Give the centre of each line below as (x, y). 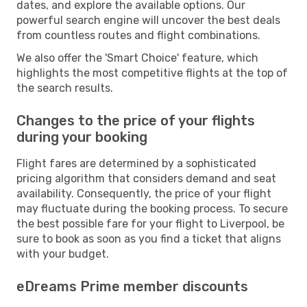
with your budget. (63, 254)
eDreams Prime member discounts (132, 286)
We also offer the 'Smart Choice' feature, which (137, 58)
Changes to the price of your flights (136, 120)
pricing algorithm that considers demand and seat (146, 178)
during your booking (82, 137)
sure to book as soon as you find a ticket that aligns (149, 238)
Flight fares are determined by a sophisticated (136, 163)
